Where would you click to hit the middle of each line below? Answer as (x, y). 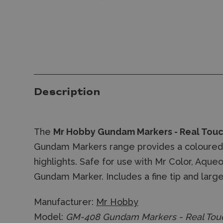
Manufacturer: (65, 202)
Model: (50, 217)
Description (67, 93)
